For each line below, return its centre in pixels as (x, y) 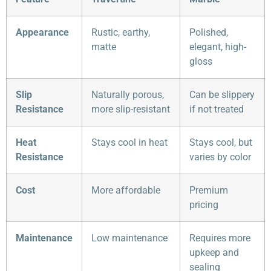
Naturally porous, (128, 95)
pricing (204, 205)
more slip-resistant (131, 109)
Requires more (220, 238)
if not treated (217, 109)
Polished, (209, 33)
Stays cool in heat (129, 143)
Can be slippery (222, 95)
